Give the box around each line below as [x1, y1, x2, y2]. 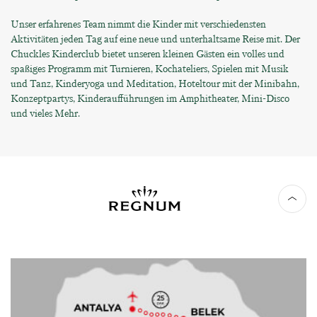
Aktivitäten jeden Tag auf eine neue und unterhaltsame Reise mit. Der [11, 32, 300, 46]
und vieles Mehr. [11, 106, 82, 120]
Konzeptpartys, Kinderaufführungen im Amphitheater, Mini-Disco [11, 91, 289, 105]
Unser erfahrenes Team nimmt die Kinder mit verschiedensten [11, 17, 266, 31]
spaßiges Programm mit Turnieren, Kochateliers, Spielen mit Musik [11, 62, 289, 76]
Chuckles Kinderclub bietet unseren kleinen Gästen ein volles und [11, 47, 284, 61]
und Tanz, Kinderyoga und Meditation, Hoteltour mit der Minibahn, [11, 76, 299, 91]
